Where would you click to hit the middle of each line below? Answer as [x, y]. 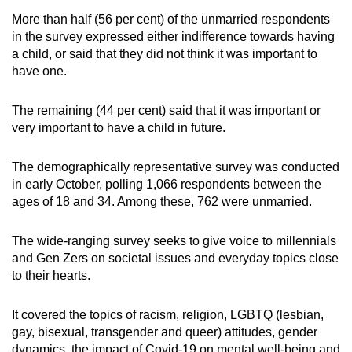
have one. [39, 71]
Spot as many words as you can [163, 29]
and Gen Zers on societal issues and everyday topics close [175, 258]
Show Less [176, 84]
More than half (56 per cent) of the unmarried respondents [171, 19]
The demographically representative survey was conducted [176, 167]
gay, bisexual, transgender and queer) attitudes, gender [165, 332]
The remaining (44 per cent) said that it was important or [166, 110]
